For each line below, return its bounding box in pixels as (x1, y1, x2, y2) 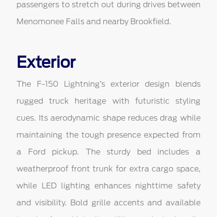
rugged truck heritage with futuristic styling (16, 96, 201, 106)
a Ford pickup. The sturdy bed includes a (16, 147, 201, 157)
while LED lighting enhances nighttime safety (16, 181, 201, 191)
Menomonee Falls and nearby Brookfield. (16, 17, 171, 27)
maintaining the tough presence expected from (16, 130, 201, 140)
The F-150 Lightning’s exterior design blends (16, 79, 201, 89)
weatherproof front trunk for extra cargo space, (16, 164, 201, 174)
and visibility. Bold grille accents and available (16, 198, 201, 208)
